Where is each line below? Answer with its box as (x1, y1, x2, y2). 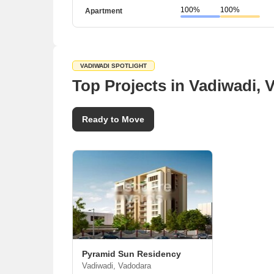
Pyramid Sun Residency (82, 249, 181, 259)
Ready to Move (82, 114, 144, 124)
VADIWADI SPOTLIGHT (80, 62, 147, 69)
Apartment (85, 6, 122, 15)
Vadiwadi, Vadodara (82, 261, 151, 270)
